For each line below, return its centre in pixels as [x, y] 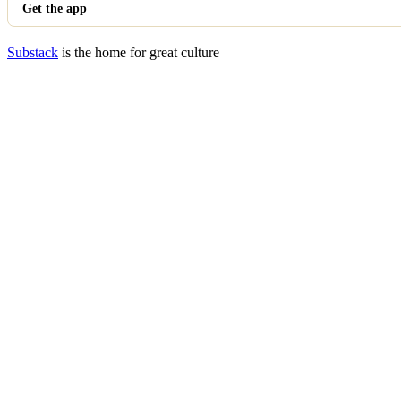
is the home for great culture [139, 52]
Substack [33, 52]
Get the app [55, 9]
